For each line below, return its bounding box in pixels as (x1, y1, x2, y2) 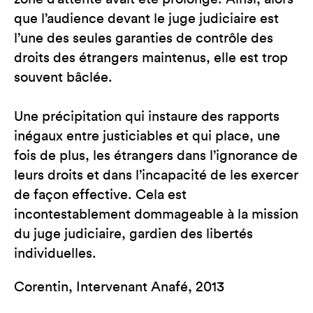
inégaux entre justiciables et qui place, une (14, 129, 280, 143)
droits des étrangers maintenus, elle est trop (14, 51, 288, 65)
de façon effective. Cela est (14, 188, 187, 202)
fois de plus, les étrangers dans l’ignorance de (14, 149, 298, 163)
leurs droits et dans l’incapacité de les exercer (14, 168, 298, 182)
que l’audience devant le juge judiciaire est (14, 12, 279, 26)
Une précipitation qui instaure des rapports (14, 110, 279, 124)
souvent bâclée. (14, 71, 112, 85)
